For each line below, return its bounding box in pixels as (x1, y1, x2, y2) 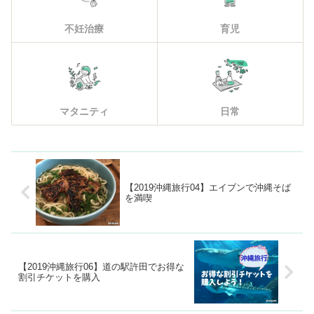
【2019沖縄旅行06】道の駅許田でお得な (18, 261, 184, 273)
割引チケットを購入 (18, 272, 100, 283)
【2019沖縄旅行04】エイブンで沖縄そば (124, 182, 291, 193)
